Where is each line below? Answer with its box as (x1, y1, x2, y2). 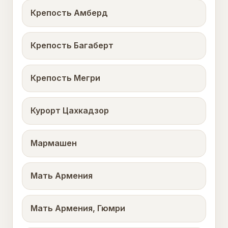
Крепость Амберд (31, 8, 108, 18)
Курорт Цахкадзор (31, 105, 109, 116)
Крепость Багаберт (31, 40, 113, 51)
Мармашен (31, 138, 77, 149)
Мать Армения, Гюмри (31, 203, 125, 214)
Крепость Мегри (31, 73, 100, 83)
